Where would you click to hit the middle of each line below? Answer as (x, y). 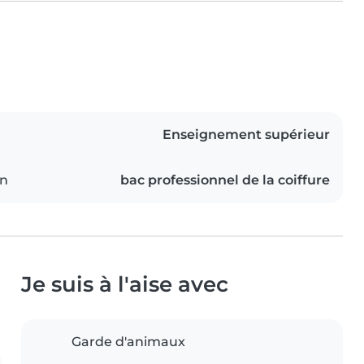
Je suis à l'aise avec (125, 284)
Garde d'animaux (128, 342)
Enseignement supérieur (246, 135)
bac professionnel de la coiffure (225, 180)
